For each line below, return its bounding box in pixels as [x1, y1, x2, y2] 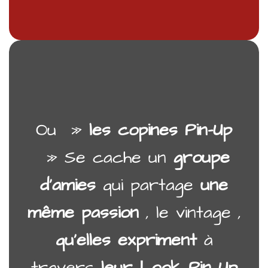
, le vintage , [138, 200, 241, 226]
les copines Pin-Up [89, 118, 232, 143]
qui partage [96, 173, 200, 198]
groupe [173, 145, 230, 170]
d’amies [40, 173, 96, 198]
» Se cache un [38, 145, 173, 170]
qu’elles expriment [55, 228, 197, 253]
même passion [27, 200, 139, 226]
